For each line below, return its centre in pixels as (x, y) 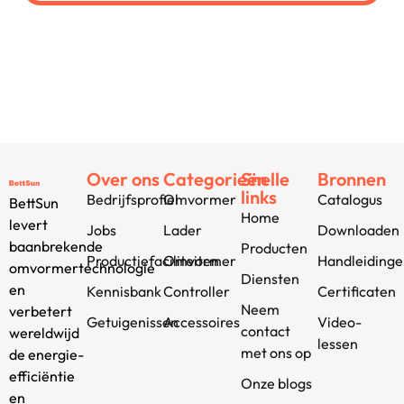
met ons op (275, 352)
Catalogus (350, 199)
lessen (338, 343)
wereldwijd (44, 332)
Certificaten (357, 291)
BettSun (34, 202)
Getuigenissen (132, 321)
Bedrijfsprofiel (132, 199)
